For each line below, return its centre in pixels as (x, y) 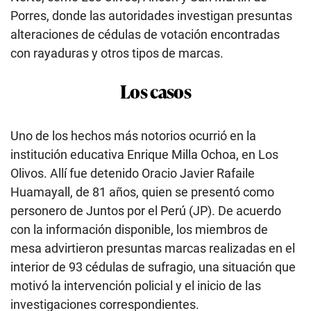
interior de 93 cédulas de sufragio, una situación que (153, 267)
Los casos (155, 90)
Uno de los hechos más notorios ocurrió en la (133, 135)
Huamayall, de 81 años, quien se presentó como (142, 192)
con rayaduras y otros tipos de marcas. (117, 53)
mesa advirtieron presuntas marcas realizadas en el (153, 248)
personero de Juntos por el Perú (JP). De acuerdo (146, 210)
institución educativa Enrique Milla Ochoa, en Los (144, 154)
